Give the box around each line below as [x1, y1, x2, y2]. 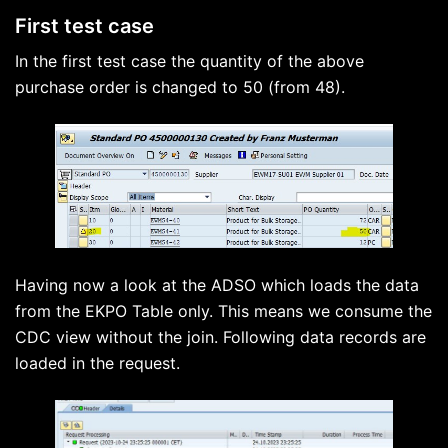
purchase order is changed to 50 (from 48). [15, 76, 345, 97]
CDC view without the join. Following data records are [15, 327, 426, 348]
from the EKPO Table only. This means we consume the [15, 301, 432, 322]
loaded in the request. [15, 353, 180, 374]
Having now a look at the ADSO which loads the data [15, 275, 419, 296]
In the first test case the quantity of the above [15, 50, 364, 71]
